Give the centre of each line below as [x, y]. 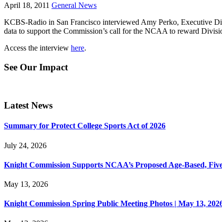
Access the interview [37, 48]
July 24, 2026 [25, 145]
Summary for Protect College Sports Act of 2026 [85, 126]
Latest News [28, 105]
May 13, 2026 [26, 184]
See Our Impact [36, 67]
